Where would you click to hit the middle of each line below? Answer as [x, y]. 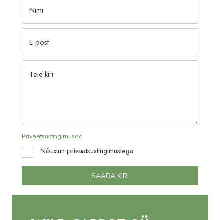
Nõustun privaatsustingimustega [86, 151]
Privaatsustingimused [52, 136]
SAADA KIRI [110, 176]
